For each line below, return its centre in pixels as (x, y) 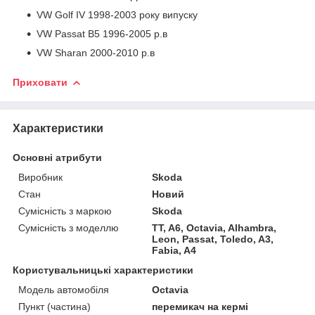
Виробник (40, 177)
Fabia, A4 (174, 250)
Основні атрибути (57, 157)
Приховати (40, 82)
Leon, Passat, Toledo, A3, (213, 239)
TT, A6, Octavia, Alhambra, (214, 227)
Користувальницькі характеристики (103, 270)
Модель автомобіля (64, 289)
